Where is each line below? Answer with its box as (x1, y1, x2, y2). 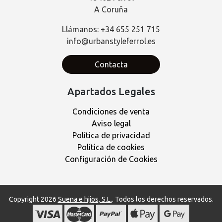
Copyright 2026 (8, 195, 58, 203)
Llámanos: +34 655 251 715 (62, 24, 160, 34)
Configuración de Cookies (64, 154, 158, 164)
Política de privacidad (72, 130, 150, 140)
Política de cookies (77, 142, 145, 152)
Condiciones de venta (72, 107, 150, 116)
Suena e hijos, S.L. (57, 195, 112, 203)
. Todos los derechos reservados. (111, 195, 214, 203)
